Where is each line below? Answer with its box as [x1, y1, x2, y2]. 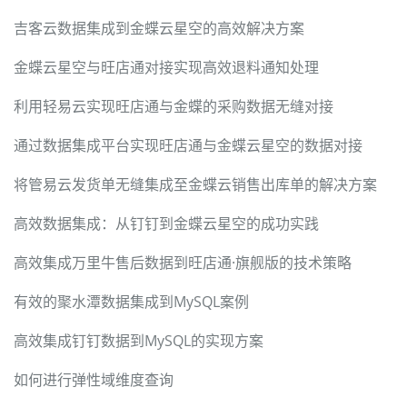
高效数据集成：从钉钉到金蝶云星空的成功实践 [14, 213, 319, 233]
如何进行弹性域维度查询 [14, 369, 174, 390]
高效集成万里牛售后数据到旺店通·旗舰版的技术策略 [14, 252, 352, 273]
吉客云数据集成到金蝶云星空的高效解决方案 [14, 17, 304, 38]
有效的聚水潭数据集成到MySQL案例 [14, 291, 249, 312]
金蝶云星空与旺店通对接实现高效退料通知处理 [14, 56, 319, 77]
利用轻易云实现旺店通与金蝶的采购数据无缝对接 [14, 95, 333, 116]
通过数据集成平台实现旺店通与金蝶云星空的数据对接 [14, 134, 362, 155]
